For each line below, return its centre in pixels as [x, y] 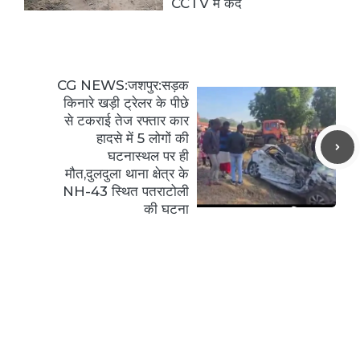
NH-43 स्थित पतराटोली [126, 192]
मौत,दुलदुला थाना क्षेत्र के [127, 174]
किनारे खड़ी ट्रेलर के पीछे [126, 103]
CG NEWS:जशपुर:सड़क [123, 86]
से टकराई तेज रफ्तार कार [127, 121]
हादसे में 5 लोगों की [143, 139]
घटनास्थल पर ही [148, 156]
